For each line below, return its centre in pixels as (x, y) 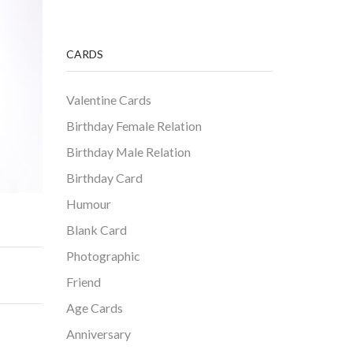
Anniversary (98, 333)
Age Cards (94, 307)
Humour (88, 203)
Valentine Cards (108, 99)
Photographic (103, 255)
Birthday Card (104, 177)
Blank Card (96, 229)
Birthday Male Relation (128, 151)
